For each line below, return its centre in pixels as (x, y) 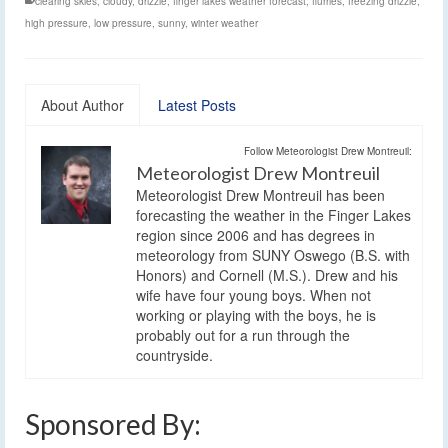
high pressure (56, 22)
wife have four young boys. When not (253, 294)
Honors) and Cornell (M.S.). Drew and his (267, 274)
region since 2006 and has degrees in (255, 234)
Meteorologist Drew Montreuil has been (260, 194)
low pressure (123, 22)
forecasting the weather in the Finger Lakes (273, 214)
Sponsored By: (113, 423)
